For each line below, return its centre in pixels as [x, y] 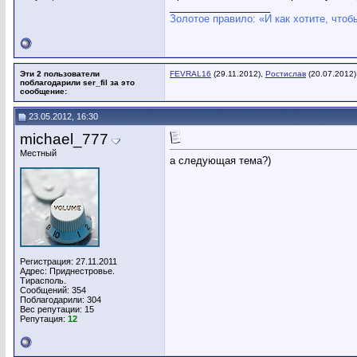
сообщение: [43, 91]
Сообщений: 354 [53, 290]
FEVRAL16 [190, 74]
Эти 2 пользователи [60, 74]
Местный [38, 153]
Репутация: [44, 319]
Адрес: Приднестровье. [67, 271]
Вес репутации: [52, 309]
